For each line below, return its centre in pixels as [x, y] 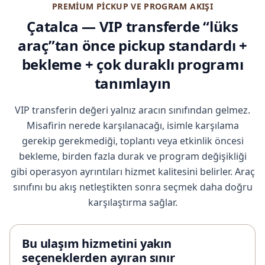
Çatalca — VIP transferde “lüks [132, 26]
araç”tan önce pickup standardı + [132, 45]
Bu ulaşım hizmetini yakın [97, 243]
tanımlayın [132, 83]
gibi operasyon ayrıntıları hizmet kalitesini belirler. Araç [132, 171]
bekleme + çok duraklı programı [132, 64]
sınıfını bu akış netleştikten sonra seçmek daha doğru [132, 187]
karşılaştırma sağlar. [132, 202]
